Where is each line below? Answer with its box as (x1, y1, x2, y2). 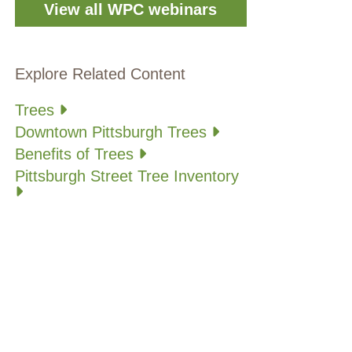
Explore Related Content (14, 65, 185, 83)
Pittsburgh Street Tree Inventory (14, 167, 239, 185)
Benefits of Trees (14, 145, 138, 163)
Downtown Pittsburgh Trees (14, 123, 211, 141)
